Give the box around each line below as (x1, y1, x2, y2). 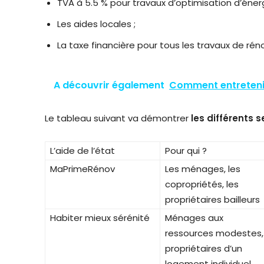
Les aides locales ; (57, 17, 136, 30)
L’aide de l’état (50, 144, 115, 157)
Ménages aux (165, 211, 223, 224)
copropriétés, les (165, 177, 239, 190)
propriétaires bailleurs (165, 193, 260, 206)
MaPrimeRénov (50, 162, 115, 175)
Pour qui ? (165, 144, 207, 157)
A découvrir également (54, 78, 164, 92)
